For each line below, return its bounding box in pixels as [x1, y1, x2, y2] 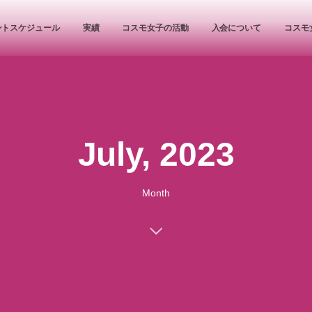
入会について [211, 23, 261, 33]
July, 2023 [77, 135, 235, 173]
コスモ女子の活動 [122, 23, 189, 33]
